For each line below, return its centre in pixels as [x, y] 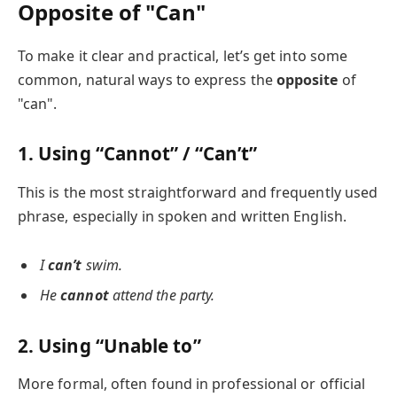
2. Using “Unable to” [109, 346]
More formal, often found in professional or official [192, 384]
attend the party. [162, 295]
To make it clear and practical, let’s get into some [183, 55]
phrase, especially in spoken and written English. [182, 216]
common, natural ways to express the [147, 79]
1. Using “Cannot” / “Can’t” [138, 154]
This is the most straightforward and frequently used [198, 192]
